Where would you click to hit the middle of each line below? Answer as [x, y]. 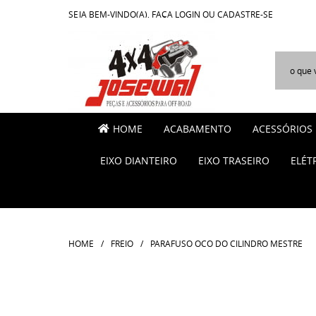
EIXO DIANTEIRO [139, 160]
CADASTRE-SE [245, 14]
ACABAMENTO [197, 129]
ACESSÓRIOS [282, 129]
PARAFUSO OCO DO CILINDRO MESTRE [226, 243]
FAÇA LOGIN [176, 14]
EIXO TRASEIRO [234, 160]
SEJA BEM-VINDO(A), [110, 14]
